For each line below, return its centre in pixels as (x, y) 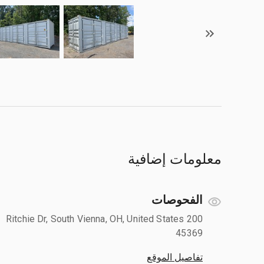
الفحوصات (177, 199)
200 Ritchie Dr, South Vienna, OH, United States (95, 219)
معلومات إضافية (175, 159)
